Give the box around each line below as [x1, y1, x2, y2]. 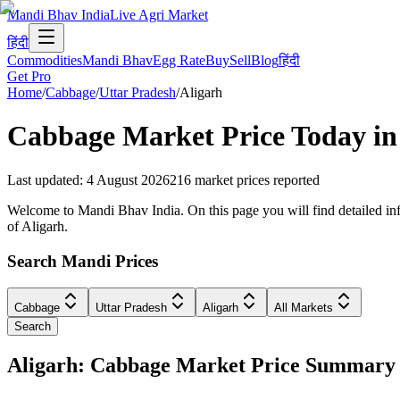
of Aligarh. [7, 218, 68, 234]
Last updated [7, 171, 79, 187]
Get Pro [7, 69, 51, 84]
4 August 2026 [87, 171, 170, 187]
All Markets [274, 301, 333, 315]
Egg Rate [153, 53, 205, 68]
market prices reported [195, 171, 320, 187]
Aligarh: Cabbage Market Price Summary [7, 354, 396, 378]
